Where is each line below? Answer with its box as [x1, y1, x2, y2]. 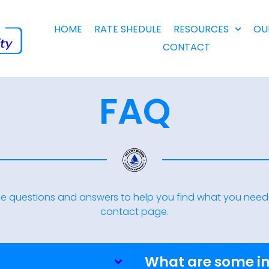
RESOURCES [173, 22, 229, 36]
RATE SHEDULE [94, 22, 162, 36]
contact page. [100, 205, 169, 219]
